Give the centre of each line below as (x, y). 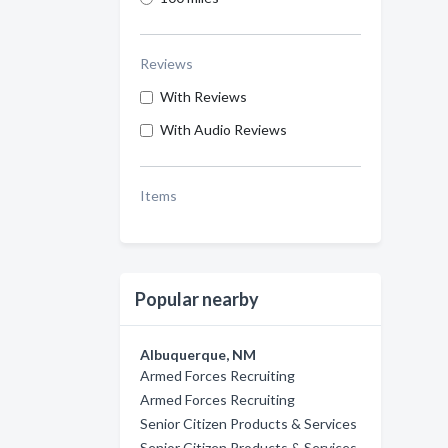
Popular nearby (197, 299)
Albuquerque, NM (198, 354)
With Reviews (203, 96)
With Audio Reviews (223, 129)
